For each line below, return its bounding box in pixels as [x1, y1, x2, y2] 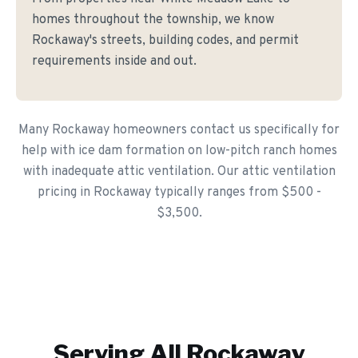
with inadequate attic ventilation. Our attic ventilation [22, 164, 336, 180]
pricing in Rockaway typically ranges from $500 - [37, 185, 321, 201]
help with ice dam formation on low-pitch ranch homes [21, 143, 337, 159]
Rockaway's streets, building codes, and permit [32, 33, 299, 49]
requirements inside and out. [32, 54, 197, 70]
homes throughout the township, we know [32, 12, 274, 28]
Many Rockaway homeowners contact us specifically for [18, 122, 340, 138]
